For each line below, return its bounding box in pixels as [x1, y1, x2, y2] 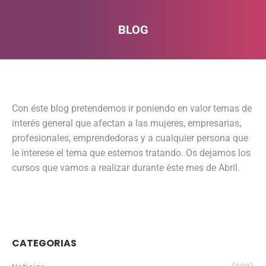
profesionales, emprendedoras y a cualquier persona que [12, 132, 248, 144]
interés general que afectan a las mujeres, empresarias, [12, 118, 241, 129]
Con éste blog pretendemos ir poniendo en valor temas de [12, 103, 252, 114]
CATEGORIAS [12, 236, 77, 250]
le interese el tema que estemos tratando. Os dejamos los [12, 147, 251, 159]
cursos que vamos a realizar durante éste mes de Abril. [12, 162, 240, 173]
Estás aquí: [133, 40, 179, 52]
